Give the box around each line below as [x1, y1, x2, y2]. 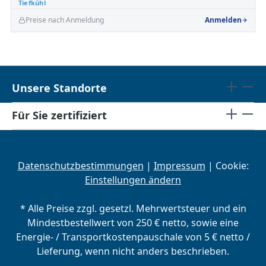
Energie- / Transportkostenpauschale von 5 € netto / [16, 230, 250, 243]
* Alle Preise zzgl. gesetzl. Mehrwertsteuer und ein [20, 202, 246, 215]
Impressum [153, 159, 205, 172]
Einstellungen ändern [85, 173, 181, 186]
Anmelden [205, 14, 242, 25]
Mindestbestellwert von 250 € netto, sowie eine [27, 216, 239, 229]
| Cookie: [205, 159, 249, 172]
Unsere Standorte [12, 81, 107, 95]
